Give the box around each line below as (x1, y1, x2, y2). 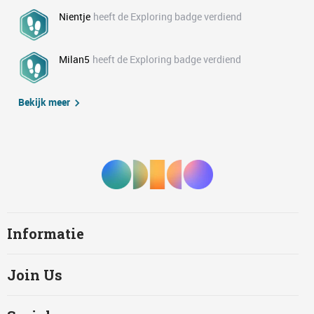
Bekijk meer (18, 95, 70, 109)
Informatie (7, 224, 84, 243)
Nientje (59, 10, 90, 23)
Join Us (7, 266, 62, 285)
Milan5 (59, 53, 90, 66)
